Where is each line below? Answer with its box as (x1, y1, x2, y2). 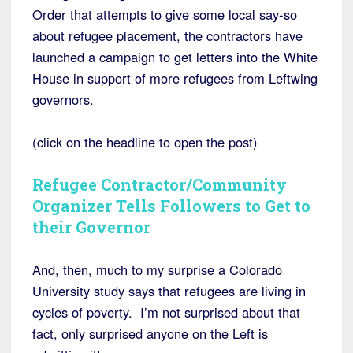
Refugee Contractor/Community (32, 174, 287, 195)
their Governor (32, 217, 150, 238)
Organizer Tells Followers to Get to (32, 195, 310, 217)
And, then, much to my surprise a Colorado (32, 260, 282, 280)
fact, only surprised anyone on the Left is (32, 324, 268, 344)
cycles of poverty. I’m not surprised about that (32, 303, 300, 322)
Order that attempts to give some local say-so (32, 5, 297, 24)
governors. (32, 90, 94, 110)
